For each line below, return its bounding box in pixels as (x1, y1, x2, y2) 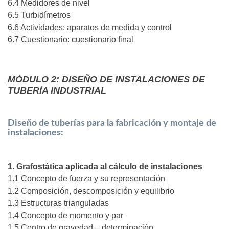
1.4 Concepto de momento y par (8, 211, 123, 220)
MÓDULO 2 (8, 74, 56, 85)
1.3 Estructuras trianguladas (8, 199, 109, 208)
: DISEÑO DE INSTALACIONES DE (56, 74, 205, 85)
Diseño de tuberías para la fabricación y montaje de (8, 119, 216, 128)
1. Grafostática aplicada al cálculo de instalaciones (8, 162, 202, 171)
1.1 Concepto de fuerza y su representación (8, 174, 165, 184)
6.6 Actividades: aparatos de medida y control (8, 23, 172, 32)
